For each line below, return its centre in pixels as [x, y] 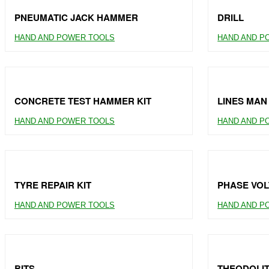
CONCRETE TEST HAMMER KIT [83, 101]
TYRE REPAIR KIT [53, 185]
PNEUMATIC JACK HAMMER [76, 17]
